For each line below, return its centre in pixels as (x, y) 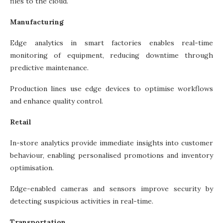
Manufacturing (37, 22)
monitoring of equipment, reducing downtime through (111, 55)
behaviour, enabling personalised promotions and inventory (111, 155)
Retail (21, 122)
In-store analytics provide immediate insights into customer (111, 143)
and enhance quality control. (56, 101)
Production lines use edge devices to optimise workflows (111, 88)
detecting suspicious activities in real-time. (82, 201)
